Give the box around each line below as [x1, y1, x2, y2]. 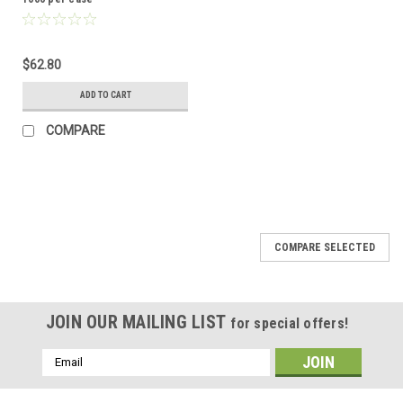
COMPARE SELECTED [274, 240, 375, 254]
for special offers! [230, 314, 349, 332]
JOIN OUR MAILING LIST [45, 310, 231, 333]
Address [41, 368, 90, 383]
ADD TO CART [79, 89, 131, 100]
